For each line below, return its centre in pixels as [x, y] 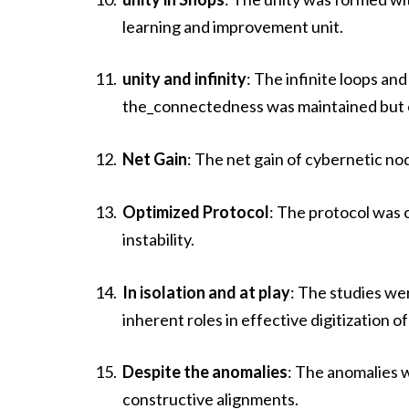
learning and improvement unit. [233, 26]
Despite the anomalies [205, 372]
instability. [159, 239]
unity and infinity [185, 79]
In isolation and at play [207, 292]
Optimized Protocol [196, 211]
